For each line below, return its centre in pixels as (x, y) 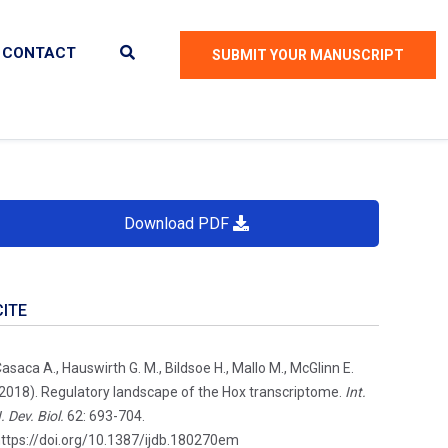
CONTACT (39, 53)
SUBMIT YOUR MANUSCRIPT (308, 54)
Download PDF (178, 223)
